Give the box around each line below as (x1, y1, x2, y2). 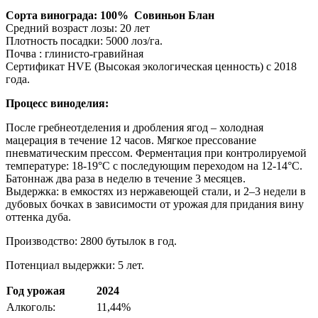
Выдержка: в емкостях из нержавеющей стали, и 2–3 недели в (6, 185, 306, 197)
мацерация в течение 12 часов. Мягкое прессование (6, 133, 256, 146)
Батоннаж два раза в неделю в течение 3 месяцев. (6, 172, 246, 185)
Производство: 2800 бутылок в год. (6, 234, 177, 247)
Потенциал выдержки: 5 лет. (6, 258, 144, 271)
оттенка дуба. (6, 210, 71, 223)
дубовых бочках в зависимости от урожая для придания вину (6, 197, 304, 210)
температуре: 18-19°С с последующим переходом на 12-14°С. (6, 159, 302, 172)
